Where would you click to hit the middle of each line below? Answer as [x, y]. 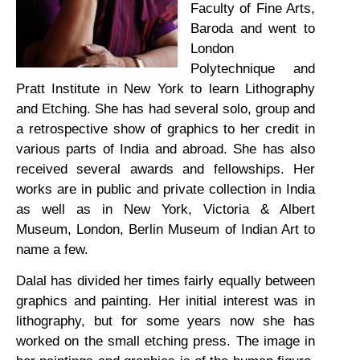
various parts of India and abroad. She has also [166, 149]
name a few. [52, 249]
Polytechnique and [253, 68]
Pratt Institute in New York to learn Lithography [166, 88]
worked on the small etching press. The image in [166, 342]
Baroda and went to [253, 28]
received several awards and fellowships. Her [166, 169]
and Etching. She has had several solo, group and [166, 108]
